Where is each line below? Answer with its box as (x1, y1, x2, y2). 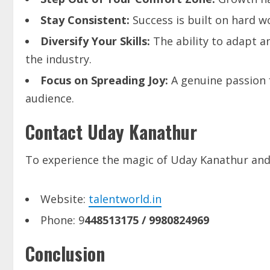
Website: (40, 192, 89, 207)
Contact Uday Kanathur (25, 118, 197, 146)
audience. (25, 91, 74, 106)
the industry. (25, 52, 92, 67)
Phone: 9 (40, 213, 84, 228)
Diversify (40, 34, 89, 49)
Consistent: (67, 13, 130, 28)
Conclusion (25, 240, 105, 268)
